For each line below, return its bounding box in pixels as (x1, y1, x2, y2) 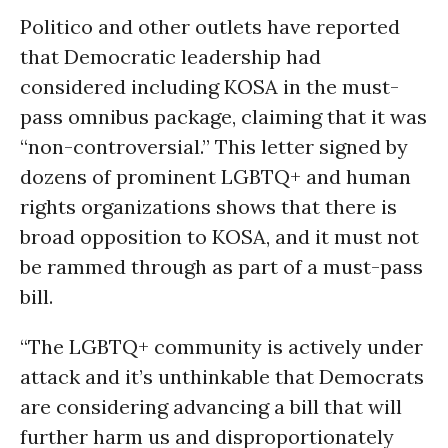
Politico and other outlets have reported (20, 14, 400, 39)
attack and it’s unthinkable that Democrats (20, 364, 424, 389)
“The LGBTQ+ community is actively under (20, 334, 423, 359)
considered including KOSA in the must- (20, 74, 399, 99)
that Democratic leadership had (20, 44, 321, 69)
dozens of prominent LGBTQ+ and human (20, 164, 411, 189)
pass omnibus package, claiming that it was (20, 104, 427, 129)
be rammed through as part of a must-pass (20, 254, 423, 279)
